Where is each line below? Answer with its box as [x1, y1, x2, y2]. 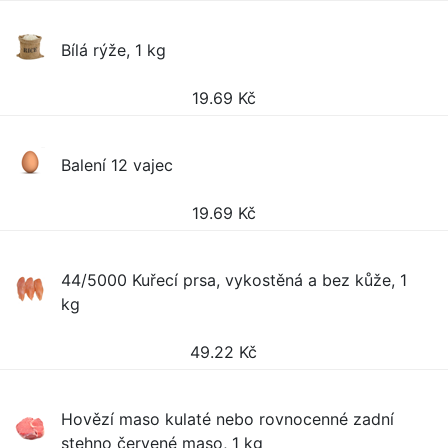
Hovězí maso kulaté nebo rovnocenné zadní [61, 409, 395, 429]
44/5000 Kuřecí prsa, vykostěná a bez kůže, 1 [61, 270, 408, 290]
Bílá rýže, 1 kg [61, 40, 167, 60]
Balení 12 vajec [61, 155, 174, 175]
